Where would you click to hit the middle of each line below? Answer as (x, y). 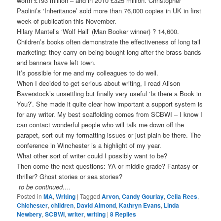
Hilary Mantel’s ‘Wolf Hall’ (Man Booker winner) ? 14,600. (98, 31)
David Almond (96, 205)
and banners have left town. (56, 62)
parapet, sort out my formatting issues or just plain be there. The (109, 135)
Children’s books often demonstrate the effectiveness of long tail (109, 41)
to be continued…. (44, 186)
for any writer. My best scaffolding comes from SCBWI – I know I (110, 114)
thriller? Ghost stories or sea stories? (70, 176)
